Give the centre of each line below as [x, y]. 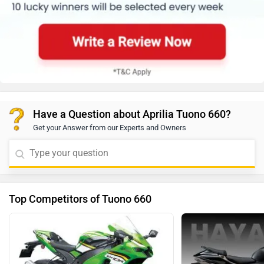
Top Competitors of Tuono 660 [80, 199]
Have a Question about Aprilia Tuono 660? [132, 114]
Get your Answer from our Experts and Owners [110, 127]
